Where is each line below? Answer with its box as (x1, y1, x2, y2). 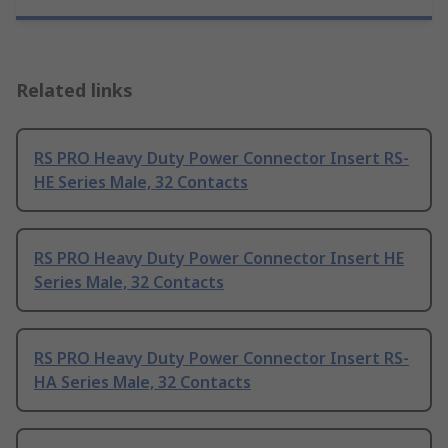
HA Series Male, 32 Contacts (34, 370, 251, 393)
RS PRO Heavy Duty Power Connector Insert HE (34, 246, 404, 269)
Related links (16, 77, 133, 102)
